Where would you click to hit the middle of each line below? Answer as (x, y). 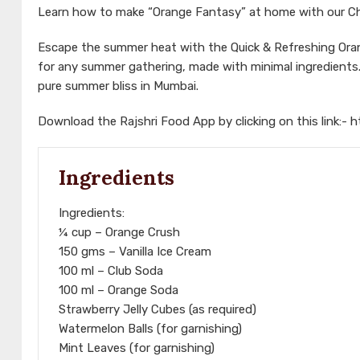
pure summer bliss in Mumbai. (118, 86)
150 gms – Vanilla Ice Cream (135, 252)
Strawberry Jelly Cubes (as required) (157, 310)
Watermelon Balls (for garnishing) (150, 329)
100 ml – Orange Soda (119, 290)
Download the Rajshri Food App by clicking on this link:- (194, 122)
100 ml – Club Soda (111, 271)
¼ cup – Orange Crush (119, 233)
